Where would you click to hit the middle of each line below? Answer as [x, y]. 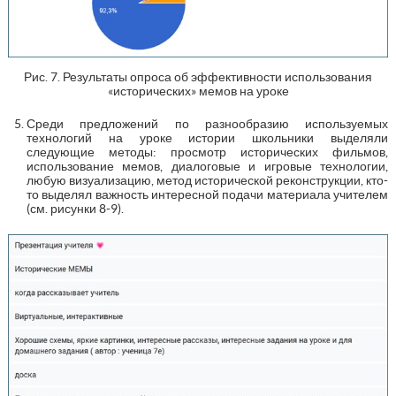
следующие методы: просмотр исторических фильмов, [207, 152]
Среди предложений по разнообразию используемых [207, 124]
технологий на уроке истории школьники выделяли [207, 138]
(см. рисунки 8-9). [75, 209]
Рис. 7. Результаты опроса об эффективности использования [198, 77]
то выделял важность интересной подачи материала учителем [207, 195]
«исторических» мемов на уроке [198, 91]
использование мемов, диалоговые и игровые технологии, [207, 167]
